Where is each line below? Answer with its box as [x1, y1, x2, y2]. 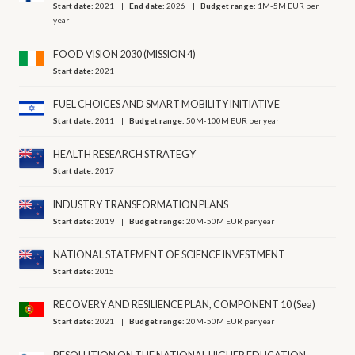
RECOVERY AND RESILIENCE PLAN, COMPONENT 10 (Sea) [53, 299, 316, 311]
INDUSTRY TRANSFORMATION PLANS [53, 198, 229, 211]
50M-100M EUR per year [186, 115, 280, 125]
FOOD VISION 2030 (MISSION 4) [53, 48, 197, 60]
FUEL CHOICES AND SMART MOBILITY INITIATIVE [53, 97, 281, 110]
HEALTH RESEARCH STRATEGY [53, 148, 197, 161]
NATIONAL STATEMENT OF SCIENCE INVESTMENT [53, 249, 286, 261]
